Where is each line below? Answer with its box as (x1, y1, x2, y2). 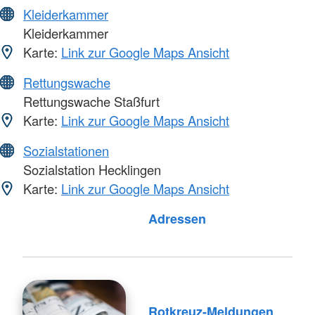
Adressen (148, 210, 206, 229)
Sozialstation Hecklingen (20, 160, 161, 179)
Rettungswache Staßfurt (20, 92, 160, 111)
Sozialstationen (23, 141, 109, 160)
